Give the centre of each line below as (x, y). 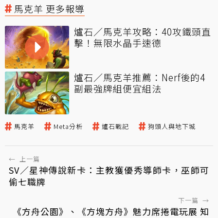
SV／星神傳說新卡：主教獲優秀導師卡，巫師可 (109, 170)
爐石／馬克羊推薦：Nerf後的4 (140, 77)
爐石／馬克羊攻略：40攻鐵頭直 (143, 32)
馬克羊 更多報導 (49, 9)
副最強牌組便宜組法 (118, 89)
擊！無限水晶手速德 (118, 43)
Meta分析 (68, 127)
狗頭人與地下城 (172, 127)
